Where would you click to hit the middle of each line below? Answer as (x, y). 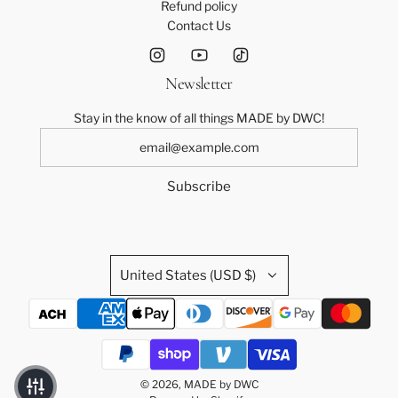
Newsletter (199, 83)
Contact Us (199, 25)
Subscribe (199, 187)
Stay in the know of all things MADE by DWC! (199, 118)
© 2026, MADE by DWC (199, 384)
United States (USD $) (187, 275)
